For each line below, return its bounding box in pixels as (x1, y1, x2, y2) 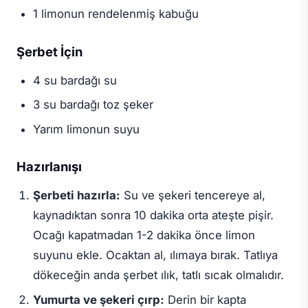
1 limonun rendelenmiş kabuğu (32, 7, 199, 21)
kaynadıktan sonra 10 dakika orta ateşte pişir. (32, 208, 274, 223)
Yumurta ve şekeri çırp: (32, 293, 164, 307)
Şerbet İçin (16, 43, 82, 59)
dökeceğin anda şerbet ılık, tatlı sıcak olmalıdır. (32, 268, 284, 283)
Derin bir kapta (164, 293, 246, 307)
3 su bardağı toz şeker (32, 98, 153, 112)
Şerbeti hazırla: (32, 188, 120, 203)
